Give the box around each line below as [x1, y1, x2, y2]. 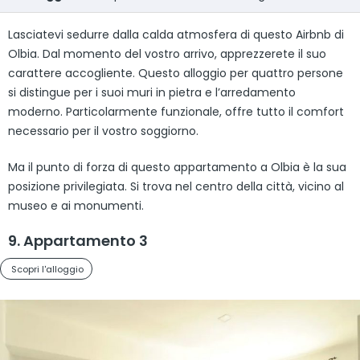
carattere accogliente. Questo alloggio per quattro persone [8, 64, 343, 81]
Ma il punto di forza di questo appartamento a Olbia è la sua [8, 158, 346, 175]
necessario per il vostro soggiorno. [8, 122, 198, 139]
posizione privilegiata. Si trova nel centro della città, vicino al [8, 178, 344, 194]
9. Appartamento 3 [8, 230, 148, 251]
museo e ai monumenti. [8, 197, 144, 214]
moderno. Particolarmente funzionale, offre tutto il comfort [8, 103, 344, 120]
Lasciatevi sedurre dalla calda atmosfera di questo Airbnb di [8, 26, 344, 43]
